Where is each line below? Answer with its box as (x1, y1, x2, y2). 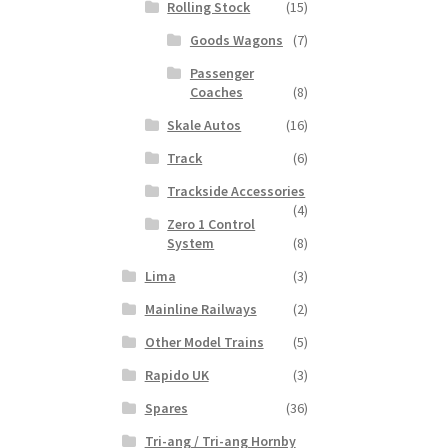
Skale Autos (167, 116, 242, 135)
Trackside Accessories (167, 182, 306, 201)
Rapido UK (144, 366, 209, 385)
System (167, 234, 215, 253)
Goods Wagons (189, 31, 283, 50)
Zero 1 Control (167, 215, 256, 234)
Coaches (189, 83, 243, 102)
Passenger (189, 64, 254, 83)
